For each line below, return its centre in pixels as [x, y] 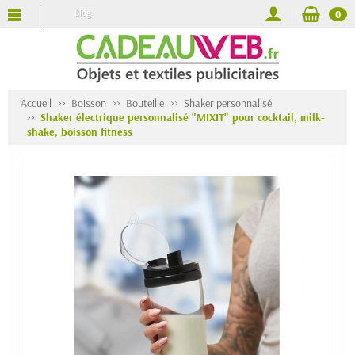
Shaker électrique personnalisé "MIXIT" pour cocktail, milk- [183, 117]
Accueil [36, 103]
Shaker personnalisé [228, 103]
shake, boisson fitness [80, 132]
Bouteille [145, 103]
